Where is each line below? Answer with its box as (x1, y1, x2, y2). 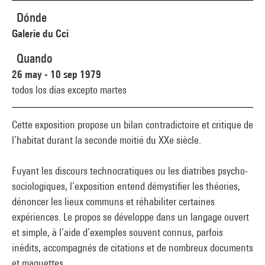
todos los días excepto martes (12, 83, 127, 96)
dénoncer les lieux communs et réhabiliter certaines (12, 195, 215, 208)
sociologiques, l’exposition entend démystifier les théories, (12, 180, 240, 192)
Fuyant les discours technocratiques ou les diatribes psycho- (12, 164, 248, 177)
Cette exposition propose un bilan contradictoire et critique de (12, 118, 253, 131)
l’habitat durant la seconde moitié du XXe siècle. (12, 134, 201, 146)
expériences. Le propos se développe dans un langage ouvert (12, 211, 249, 223)
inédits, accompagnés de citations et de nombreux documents (12, 241, 253, 254)
